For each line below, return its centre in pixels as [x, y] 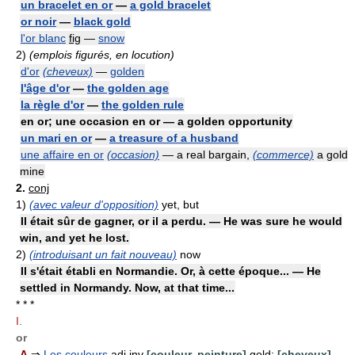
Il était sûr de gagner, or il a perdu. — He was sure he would [181, 221]
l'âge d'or [45, 88]
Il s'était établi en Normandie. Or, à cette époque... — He [171, 271]
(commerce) [283, 154]
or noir [38, 21]
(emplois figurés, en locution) [102, 54]
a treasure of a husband [174, 137]
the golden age [128, 88]
